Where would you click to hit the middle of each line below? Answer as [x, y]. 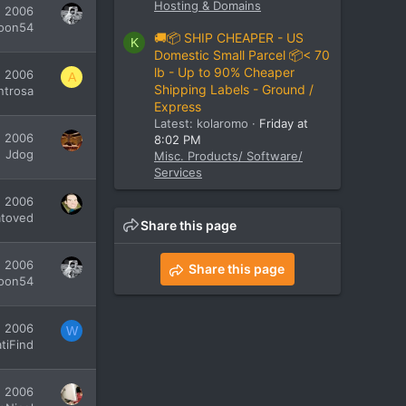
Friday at [284, 124]
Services [178, 173]
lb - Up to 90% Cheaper [224, 72]
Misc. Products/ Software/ [228, 156]
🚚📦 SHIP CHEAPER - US [229, 38]
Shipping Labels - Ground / [234, 90]
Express [178, 107]
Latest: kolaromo [201, 124]
